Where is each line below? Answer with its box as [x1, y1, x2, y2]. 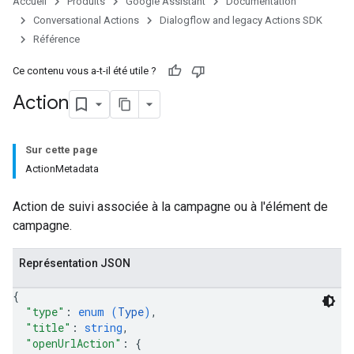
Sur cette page [25, 144, 98, 156]
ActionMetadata [25, 163, 99, 175]
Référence [33, 33, 80, 45]
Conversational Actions [33, 14, 139, 26]
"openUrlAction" [25, 336, 122, 351]
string [85, 320, 122, 335]
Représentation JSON [19, 257, 130, 269]
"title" [25, 320, 71, 335]
